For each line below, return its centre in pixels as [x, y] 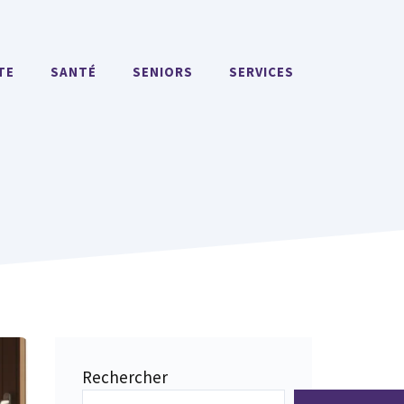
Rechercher [125, 377]
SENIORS [163, 72]
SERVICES [262, 72]
